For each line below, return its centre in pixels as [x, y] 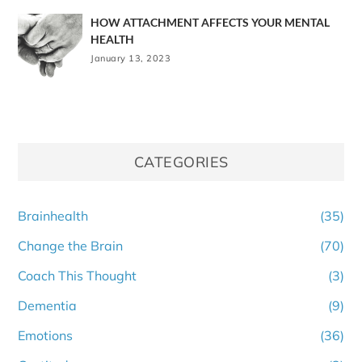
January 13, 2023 [131, 58]
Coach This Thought [78, 275]
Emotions [46, 335]
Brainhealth [53, 215]
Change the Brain [71, 245]
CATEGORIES [181, 162]
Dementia [48, 305]
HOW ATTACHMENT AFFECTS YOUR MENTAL [210, 22]
